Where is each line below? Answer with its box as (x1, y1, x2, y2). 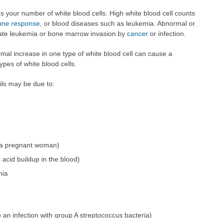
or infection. (147, 29, 186, 37)
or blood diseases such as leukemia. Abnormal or (41, 19, 195, 27)
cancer (127, 29, 148, 37)
